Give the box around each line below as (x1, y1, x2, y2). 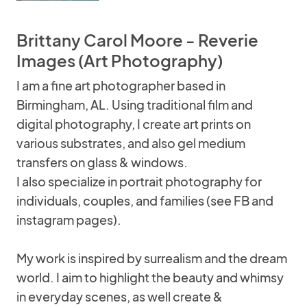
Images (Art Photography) (16, 50, 223, 71)
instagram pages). (16, 212, 121, 228)
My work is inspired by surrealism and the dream (16, 250, 287, 266)
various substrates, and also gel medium (16, 135, 245, 151)
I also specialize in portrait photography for (16, 173, 262, 189)
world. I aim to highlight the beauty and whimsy (16, 269, 284, 285)
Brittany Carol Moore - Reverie (16, 29, 258, 50)
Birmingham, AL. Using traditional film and (16, 97, 253, 112)
